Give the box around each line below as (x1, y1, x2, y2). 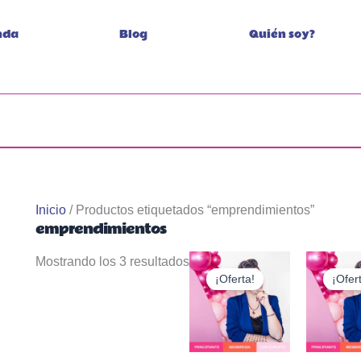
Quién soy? (248, 27, 315, 43)
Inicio (35, 202, 66, 217)
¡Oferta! (215, 272, 255, 286)
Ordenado (189, 2, 246, 16)
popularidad (189, 44, 257, 58)
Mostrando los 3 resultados (35, 254, 189, 268)
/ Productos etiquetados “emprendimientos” (66, 202, 314, 217)
